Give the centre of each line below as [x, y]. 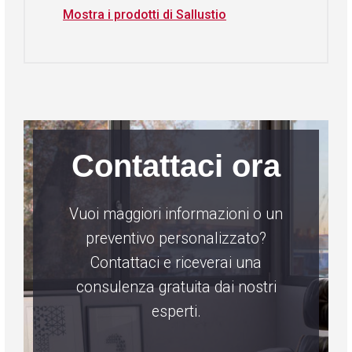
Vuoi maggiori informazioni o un [176, 214]
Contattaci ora [176, 166]
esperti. [176, 312]
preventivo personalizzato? [176, 239]
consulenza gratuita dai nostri [176, 288]
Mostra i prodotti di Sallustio [145, 15]
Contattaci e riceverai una [176, 263]
